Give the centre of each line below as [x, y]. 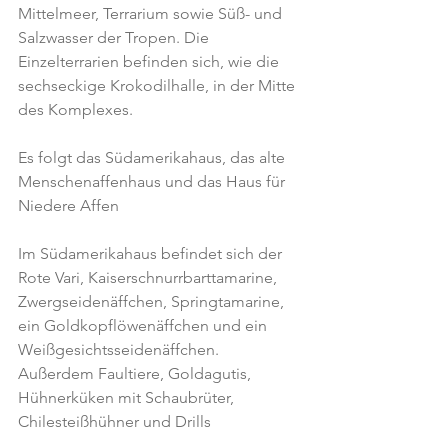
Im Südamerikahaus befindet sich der [152, 253]
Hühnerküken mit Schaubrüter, [128, 397]
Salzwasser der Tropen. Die [115, 37]
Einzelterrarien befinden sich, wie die [150, 61]
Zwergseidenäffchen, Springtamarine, [153, 301]
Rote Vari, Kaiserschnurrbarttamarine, [149, 277]
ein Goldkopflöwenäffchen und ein [144, 325]
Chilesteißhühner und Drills [114, 421]
